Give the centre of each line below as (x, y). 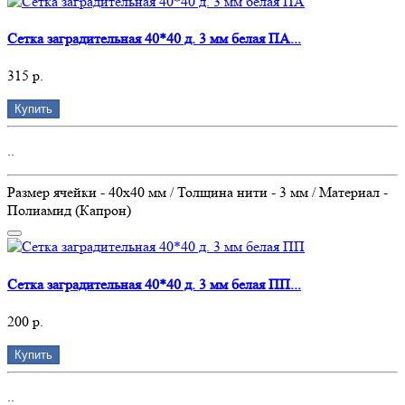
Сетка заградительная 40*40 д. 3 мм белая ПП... (154, 284)
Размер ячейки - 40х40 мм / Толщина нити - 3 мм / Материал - (198, 193)
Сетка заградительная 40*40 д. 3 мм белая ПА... (154, 39)
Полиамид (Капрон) (69, 211)
